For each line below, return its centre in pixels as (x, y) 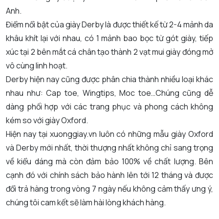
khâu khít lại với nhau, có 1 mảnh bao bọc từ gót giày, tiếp (109, 38)
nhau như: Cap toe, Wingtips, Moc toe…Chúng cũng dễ (109, 93)
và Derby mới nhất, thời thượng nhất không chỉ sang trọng (109, 148)
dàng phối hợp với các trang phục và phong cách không (109, 107)
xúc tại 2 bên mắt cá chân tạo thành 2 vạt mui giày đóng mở (109, 52)
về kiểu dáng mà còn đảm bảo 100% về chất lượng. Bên (109, 162)
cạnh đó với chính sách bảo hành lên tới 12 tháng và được (109, 175)
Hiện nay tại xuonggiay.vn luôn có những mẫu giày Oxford (109, 134)
